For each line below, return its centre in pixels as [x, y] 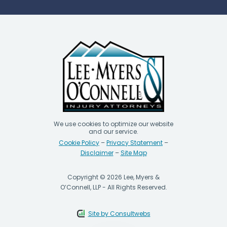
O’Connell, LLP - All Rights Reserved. [113, 187]
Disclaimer [97, 153]
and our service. [113, 132]
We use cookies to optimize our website [113, 124]
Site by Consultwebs [119, 214]
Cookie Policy [79, 143]
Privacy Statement [135, 143]
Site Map [134, 153]
